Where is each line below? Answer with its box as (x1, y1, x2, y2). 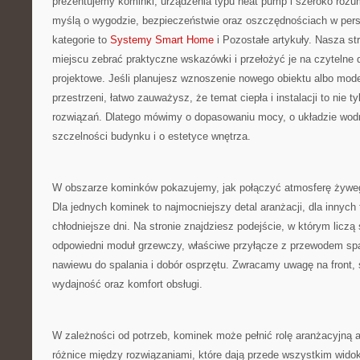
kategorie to (52, 34, 110, 46)
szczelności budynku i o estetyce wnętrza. (52, 130, 251, 142)
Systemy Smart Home (110, 34, 214, 46)
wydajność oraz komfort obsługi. (52, 278, 202, 290)
